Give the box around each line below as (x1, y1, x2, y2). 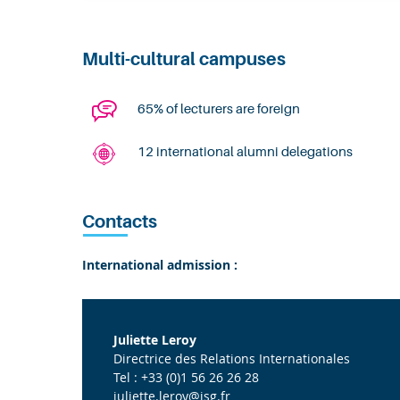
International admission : (82, 256, 237, 273)
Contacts (82, 212, 157, 232)
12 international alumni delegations (137, 145, 353, 160)
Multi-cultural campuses (82, 49, 286, 70)
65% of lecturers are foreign (137, 102, 300, 117)
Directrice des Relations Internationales (113, 350, 350, 367)
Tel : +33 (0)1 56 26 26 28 (113, 369, 259, 386)
